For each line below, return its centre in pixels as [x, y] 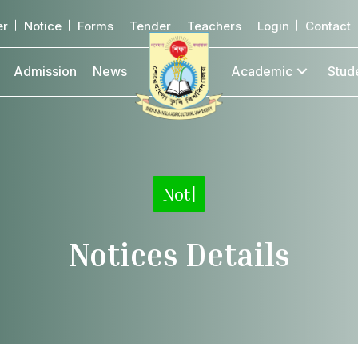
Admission [45, 71]
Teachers [214, 26]
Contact [328, 26]
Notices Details [179, 254]
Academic [262, 71]
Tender [150, 26]
